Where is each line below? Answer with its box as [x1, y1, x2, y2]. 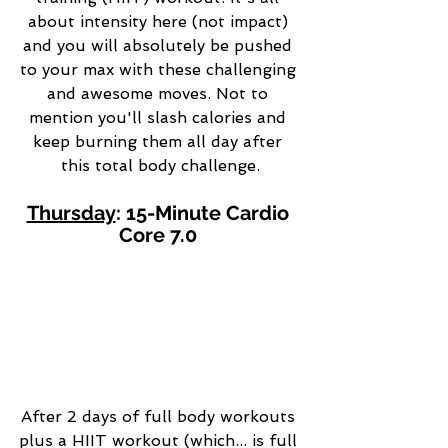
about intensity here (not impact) [27, 11, 293, 31]
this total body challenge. [60, 155, 260, 175]
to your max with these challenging [19, 59, 301, 79]
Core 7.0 [118, 222, 202, 247]
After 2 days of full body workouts [20, 407, 300, 427]
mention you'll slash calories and [29, 107, 291, 127]
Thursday [26, 200, 116, 225]
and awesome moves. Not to [47, 83, 273, 103]
